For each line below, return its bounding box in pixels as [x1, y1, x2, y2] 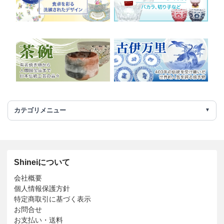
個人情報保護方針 [14, 184, 70, 193]
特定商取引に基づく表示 [14, 195, 91, 203]
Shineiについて [14, 158, 70, 167]
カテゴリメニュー [14, 106, 66, 114]
